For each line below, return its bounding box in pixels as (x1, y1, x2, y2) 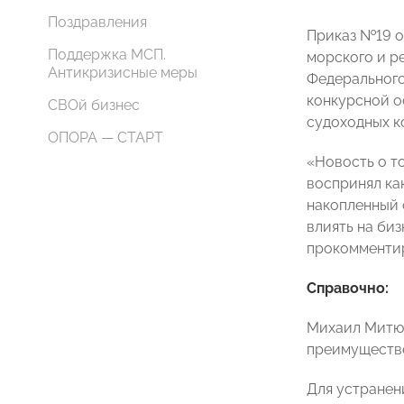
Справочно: (307, 280, 389, 297)
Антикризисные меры (48, 64, 197, 81)
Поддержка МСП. (48, 46, 166, 63)
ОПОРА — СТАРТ (48, 129, 163, 146)
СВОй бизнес (48, 96, 140, 114)
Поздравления (48, 14, 147, 31)
